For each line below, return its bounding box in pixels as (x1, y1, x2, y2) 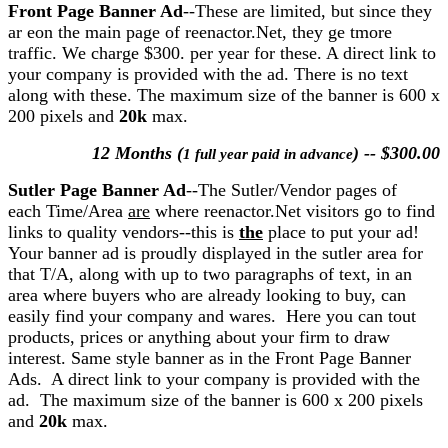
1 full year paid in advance (183, 145, 353, 162)
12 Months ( (92, 142, 183, 163)
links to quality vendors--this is (8, 221, 239, 242)
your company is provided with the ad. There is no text (8, 63, 408, 84)
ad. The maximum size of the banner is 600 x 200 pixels (8, 389, 423, 410)
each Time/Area (8, 200, 128, 221)
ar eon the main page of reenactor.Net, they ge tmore (8, 21, 392, 42)
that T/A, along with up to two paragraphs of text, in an (8, 263, 412, 284)
